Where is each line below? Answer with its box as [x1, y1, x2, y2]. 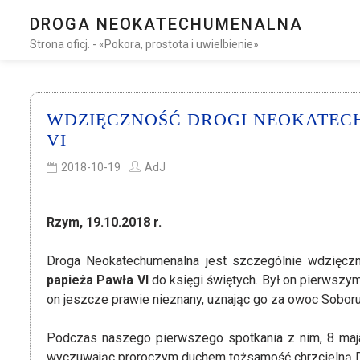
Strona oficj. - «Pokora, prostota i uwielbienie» [30, 38, 259, 51]
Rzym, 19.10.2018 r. [47, 215, 162, 230]
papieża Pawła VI [47, 272, 149, 288]
